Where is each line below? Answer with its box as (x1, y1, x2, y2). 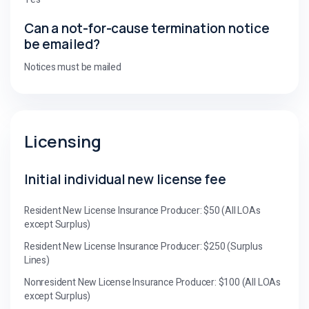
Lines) (24, 252, 50, 268)
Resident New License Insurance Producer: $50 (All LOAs (24, 203, 261, 218)
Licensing (24, 129, 101, 152)
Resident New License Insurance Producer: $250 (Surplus (24, 239, 263, 254)
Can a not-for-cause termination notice (24, 19, 270, 37)
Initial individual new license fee (24, 170, 226, 188)
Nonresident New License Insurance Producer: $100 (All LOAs (24, 275, 281, 290)
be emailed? (24, 34, 100, 53)
